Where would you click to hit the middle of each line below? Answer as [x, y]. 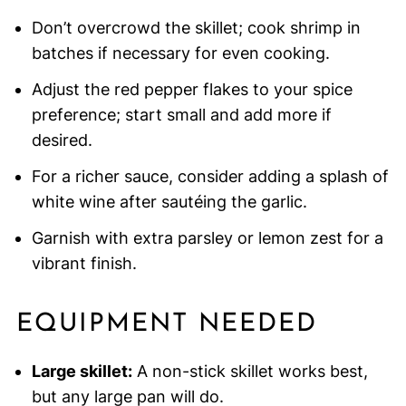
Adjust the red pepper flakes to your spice [192, 90]
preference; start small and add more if [181, 115]
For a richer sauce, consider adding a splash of [210, 177]
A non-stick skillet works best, [250, 372]
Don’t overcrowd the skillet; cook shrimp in [196, 28]
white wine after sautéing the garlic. [169, 202]
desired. [62, 140]
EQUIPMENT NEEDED [166, 325]
